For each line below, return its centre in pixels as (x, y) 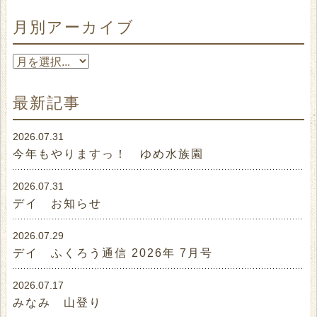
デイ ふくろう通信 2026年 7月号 (113, 253)
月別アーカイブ (74, 28)
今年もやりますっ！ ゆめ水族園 (109, 154)
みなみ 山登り (58, 303)
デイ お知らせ (58, 204)
